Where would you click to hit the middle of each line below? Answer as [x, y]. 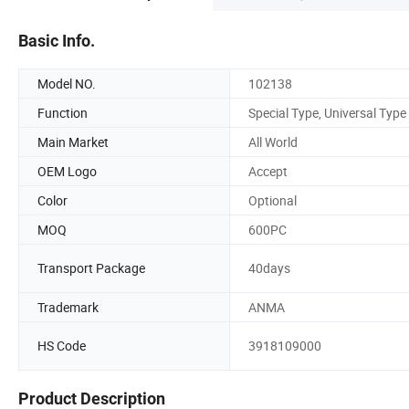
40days [269, 268]
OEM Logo [67, 171]
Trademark [68, 307]
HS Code [62, 346]
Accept [268, 171]
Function [63, 112]
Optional [273, 200]
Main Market [73, 142]
